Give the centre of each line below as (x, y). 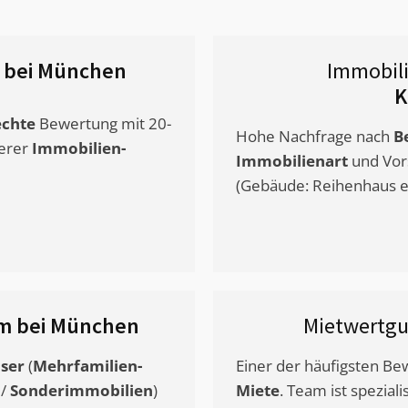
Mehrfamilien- (87, 366)
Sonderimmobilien (82, 391)
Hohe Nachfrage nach (315, 137)
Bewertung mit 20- (103, 124)
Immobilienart (292, 161)
